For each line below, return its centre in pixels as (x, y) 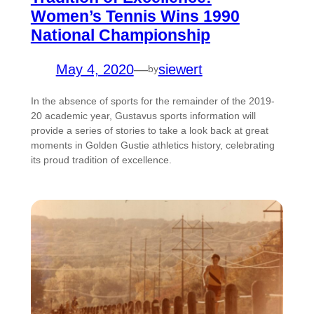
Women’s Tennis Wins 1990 (135, 16)
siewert (180, 69)
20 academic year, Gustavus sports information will (143, 115)
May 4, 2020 (95, 69)
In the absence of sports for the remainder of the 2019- (152, 101)
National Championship (120, 35)
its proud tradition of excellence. (101, 159)
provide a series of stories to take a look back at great (149, 130)
